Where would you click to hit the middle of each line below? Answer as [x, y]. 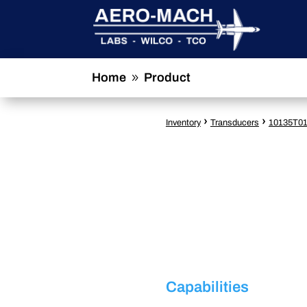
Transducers [234, 123]
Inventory [183, 123]
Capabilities [207, 287]
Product [168, 77]
